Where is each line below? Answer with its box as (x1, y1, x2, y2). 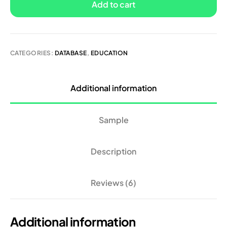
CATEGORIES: (10, 49, 55, 57)
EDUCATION (90, 49, 128, 57)
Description (91, 145, 136, 157)
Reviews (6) (91, 177, 136, 188)
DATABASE (54, 49, 87, 57)
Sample (98, 114, 129, 125)
